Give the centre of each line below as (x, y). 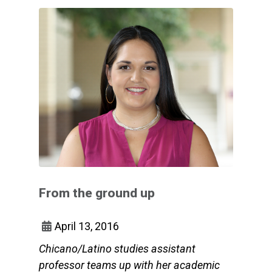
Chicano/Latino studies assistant (117, 248)
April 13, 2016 (87, 226)
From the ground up (97, 193)
